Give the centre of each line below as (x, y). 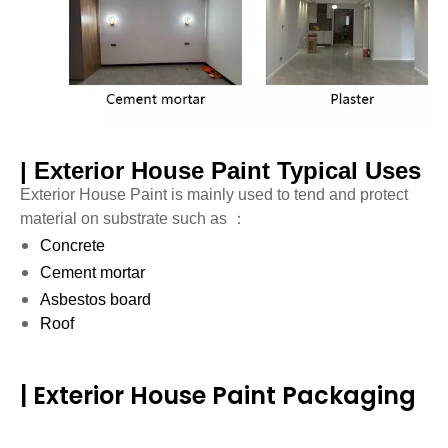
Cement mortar (92, 272)
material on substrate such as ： (133, 218)
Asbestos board (111, 299)
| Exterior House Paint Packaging (218, 395)
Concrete (104, 245)
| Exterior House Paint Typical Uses (220, 170)
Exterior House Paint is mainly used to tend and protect (214, 194)
